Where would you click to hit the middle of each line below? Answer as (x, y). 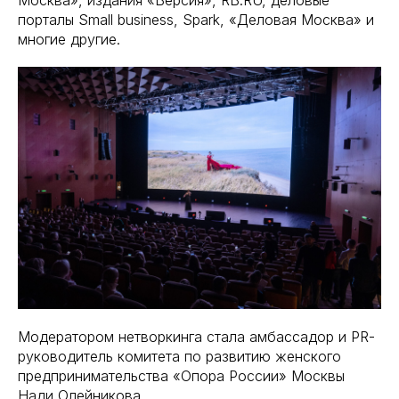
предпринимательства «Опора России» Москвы (181, 376)
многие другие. (69, 39)
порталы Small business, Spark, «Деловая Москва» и (196, 20)
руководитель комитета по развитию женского (179, 356)
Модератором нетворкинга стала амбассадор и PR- (196, 337)
